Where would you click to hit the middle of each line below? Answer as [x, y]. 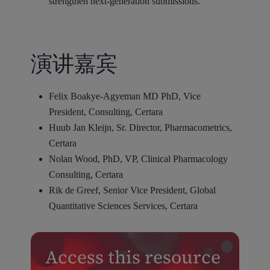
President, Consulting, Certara [105, 112]
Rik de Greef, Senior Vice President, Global [132, 190]
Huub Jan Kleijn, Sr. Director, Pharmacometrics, [140, 128]
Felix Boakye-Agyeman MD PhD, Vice [124, 96]
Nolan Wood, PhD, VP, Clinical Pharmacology [138, 159]
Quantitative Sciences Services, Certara [123, 206]
